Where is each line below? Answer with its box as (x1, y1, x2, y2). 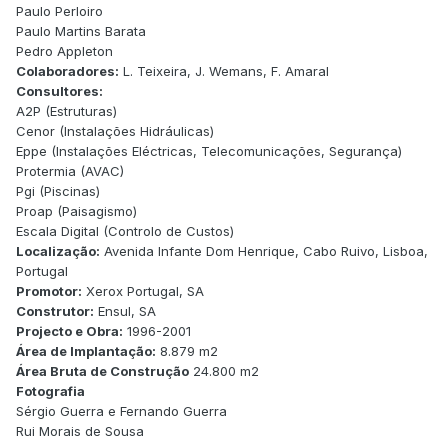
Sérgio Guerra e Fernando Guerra (16, 402, 227, 419)
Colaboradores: (16, 62, 119, 79)
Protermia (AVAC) (16, 162, 124, 179)
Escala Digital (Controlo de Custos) (16, 222, 234, 239)
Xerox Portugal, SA (82, 282, 204, 299)
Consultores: (16, 82, 103, 99)
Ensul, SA (94, 302, 156, 319)
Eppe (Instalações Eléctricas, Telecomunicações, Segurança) (16, 142, 402, 159)
